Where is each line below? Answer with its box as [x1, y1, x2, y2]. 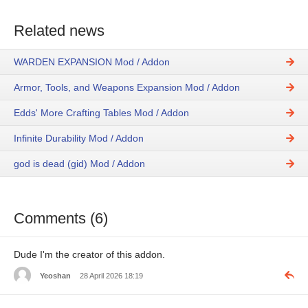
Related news [14, 22, 104, 39]
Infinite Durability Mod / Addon [14, 133, 144, 144]
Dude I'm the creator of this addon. [14, 249, 165, 261]
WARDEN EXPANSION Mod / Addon [14, 56, 170, 68]
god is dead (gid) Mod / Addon [14, 158, 145, 170]
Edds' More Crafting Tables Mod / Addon [14, 107, 189, 119]
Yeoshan [40, 271, 71, 280]
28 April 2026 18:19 [80, 271, 143, 280]
